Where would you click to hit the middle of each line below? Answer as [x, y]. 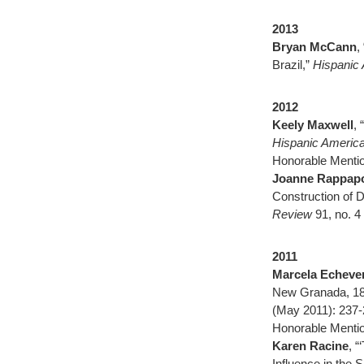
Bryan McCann [314, 47]
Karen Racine [310, 346]
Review [294, 214]
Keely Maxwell [313, 125]
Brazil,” [292, 65]
